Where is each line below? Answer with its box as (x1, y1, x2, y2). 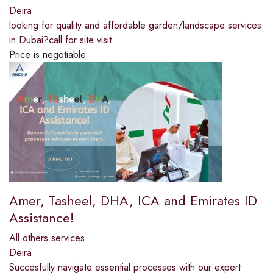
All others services (9, 231, 85, 246)
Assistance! (9, 208, 74, 228)
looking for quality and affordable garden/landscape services (9, 18, 261, 33)
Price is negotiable (9, 48, 86, 62)
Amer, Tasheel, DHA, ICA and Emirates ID (9, 191, 257, 211)
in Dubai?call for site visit (9, 33, 112, 48)
